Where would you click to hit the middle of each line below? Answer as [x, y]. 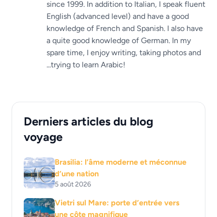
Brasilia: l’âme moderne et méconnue [121, 162]
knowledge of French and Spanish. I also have [125, 28]
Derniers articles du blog [88, 121]
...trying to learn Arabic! [86, 64]
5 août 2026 [73, 184]
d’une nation [77, 173]
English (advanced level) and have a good [118, 16]
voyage [43, 137]
